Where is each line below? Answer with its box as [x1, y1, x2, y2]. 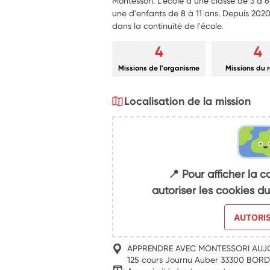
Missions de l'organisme [118, 63, 200, 72]
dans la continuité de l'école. [112, 20, 224, 31]
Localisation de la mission [124, 94, 251, 108]
